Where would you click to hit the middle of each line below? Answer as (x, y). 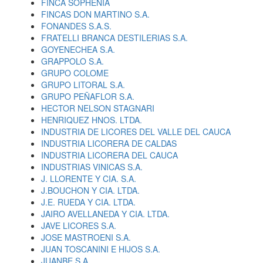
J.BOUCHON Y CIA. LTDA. (90, 190)
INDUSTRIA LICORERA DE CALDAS (109, 143)
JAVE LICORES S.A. (79, 225)
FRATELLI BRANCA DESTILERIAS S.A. (114, 38)
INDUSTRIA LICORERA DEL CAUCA (109, 155)
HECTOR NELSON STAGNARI (98, 108)
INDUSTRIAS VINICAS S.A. (92, 167)
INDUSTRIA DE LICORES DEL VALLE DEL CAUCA (136, 131)
